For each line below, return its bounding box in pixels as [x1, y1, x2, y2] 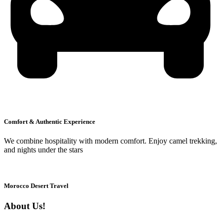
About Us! [4, 201, 45, 212]
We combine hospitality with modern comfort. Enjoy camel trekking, [4, 137, 217, 146]
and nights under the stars [4, 146, 83, 154]
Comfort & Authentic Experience [4, 117, 95, 125]
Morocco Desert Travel [4, 182, 69, 190]
